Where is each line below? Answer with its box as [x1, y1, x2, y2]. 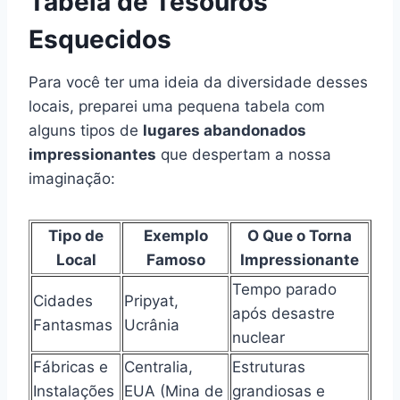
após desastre [232, 304, 335, 322]
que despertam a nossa [156, 145, 331, 163]
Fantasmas [33, 315, 112, 334]
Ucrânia [124, 315, 179, 334]
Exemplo [143, 226, 208, 245]
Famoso [146, 250, 205, 269]
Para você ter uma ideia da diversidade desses [29, 72, 368, 91]
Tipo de [48, 226, 104, 245]
